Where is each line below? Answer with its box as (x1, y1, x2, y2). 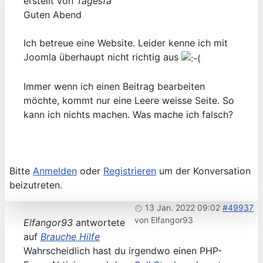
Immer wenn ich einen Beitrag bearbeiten (23, 80, 205, 93)
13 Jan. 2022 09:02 (145, 203, 220, 213)
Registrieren (103, 165, 156, 177)
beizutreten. (9, 179, 62, 191)
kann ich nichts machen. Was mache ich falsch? (23, 109, 233, 121)
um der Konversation (156, 165, 251, 177)
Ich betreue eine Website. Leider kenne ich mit (23, 37, 228, 49)
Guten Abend (23, 9, 82, 21)
